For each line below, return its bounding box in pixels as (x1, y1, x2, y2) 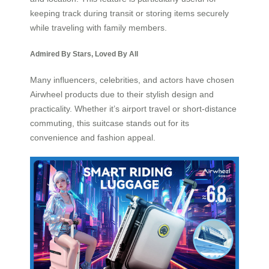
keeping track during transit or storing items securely (30, 8, 229, 19)
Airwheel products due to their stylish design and (30, 89, 214, 100)
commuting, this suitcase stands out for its (30, 118, 189, 128)
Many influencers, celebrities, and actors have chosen (30, 75, 234, 85)
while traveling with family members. (30, 23, 167, 33)
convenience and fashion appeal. (30, 133, 156, 143)
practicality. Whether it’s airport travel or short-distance (30, 104, 237, 114)
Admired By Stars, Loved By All (30, 49, 138, 58)
